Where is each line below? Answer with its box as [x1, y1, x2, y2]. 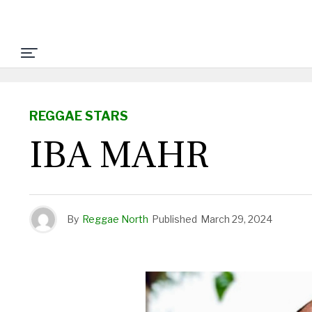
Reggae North [82, 213, 148, 225]
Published [152, 213, 197, 225]
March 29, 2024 [201, 213, 272, 225]
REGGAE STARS [29, 109, 128, 123]
